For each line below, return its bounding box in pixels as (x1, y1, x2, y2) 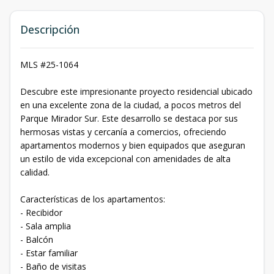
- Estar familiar (20, 247, 78, 259)
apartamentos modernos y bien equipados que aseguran (20, 139, 245, 151)
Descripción (20, 22, 80, 37)
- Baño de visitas (20, 261, 86, 272)
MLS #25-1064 (20, 59, 78, 70)
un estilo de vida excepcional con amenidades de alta (20, 153, 231, 165)
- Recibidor (20, 207, 62, 218)
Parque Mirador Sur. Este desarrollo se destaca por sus (20, 113, 238, 124)
